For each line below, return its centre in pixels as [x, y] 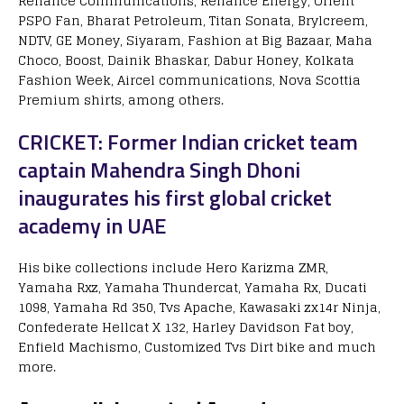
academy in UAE [92, 226]
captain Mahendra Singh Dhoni [159, 170]
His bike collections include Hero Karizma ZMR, [173, 268]
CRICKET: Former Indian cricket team [188, 142]
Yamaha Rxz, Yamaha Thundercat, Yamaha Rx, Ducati [193, 288]
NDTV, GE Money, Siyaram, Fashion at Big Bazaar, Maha [195, 41]
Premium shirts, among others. [121, 100]
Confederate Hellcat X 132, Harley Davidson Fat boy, [186, 327]
